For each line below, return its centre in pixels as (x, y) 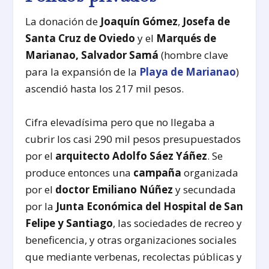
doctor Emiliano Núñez (114, 189)
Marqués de (186, 38)
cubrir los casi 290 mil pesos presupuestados (133, 139)
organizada (211, 172)
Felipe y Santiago (69, 223)
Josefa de (207, 22)
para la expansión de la (83, 72)
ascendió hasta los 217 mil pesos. (105, 89)
